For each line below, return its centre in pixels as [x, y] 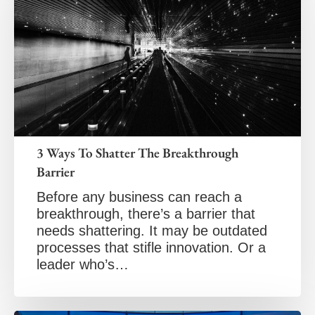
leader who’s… [83, 265]
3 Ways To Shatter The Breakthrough [137, 153]
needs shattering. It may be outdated [152, 231]
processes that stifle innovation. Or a [151, 248]
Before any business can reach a [139, 197]
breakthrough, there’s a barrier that [146, 214]
